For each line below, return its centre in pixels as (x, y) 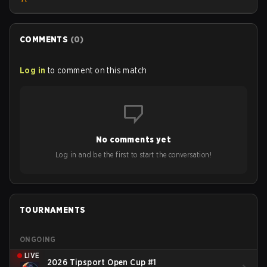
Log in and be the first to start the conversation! (133, 154)
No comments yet (133, 139)
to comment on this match (97, 70)
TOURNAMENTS (53, 209)
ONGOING (38, 239)
